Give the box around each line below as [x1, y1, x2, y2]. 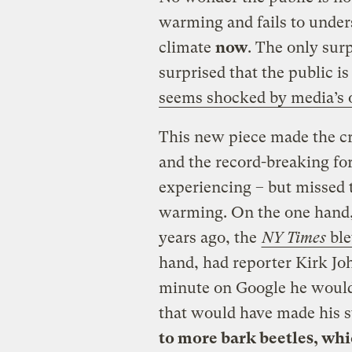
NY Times [261, 228, 326, 247]
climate [158, 38, 215, 57]
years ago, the [158, 228, 261, 247]
